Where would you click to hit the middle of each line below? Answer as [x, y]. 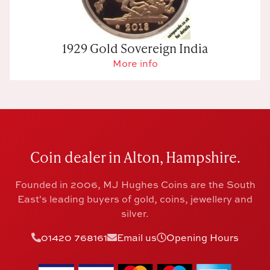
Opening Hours [202, 238]
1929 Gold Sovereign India [135, 48]
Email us [137, 238]
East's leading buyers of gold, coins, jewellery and [135, 199]
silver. [135, 214]
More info [135, 64]
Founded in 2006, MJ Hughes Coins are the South [135, 185]
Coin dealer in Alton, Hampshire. [135, 157]
